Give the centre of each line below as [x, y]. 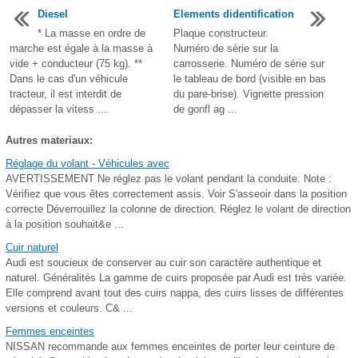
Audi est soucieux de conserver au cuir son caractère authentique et [163, 263]
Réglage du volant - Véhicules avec [88, 163]
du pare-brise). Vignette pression [249, 94]
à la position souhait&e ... [65, 224]
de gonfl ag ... [206, 109]
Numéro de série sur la [226, 48]
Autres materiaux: [49, 140]
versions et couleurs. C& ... [69, 308]
